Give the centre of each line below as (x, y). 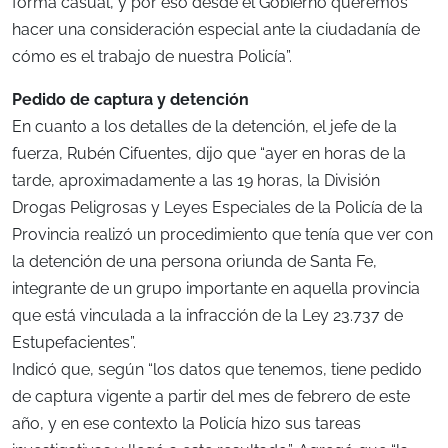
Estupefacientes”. (74, 343)
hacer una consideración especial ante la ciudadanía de (216, 30)
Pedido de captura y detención (130, 100)
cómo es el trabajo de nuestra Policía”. (152, 57)
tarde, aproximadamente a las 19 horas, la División (196, 181)
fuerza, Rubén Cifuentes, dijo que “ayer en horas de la (209, 154)
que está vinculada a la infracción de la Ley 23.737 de (207, 316)
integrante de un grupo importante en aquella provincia (216, 289)
